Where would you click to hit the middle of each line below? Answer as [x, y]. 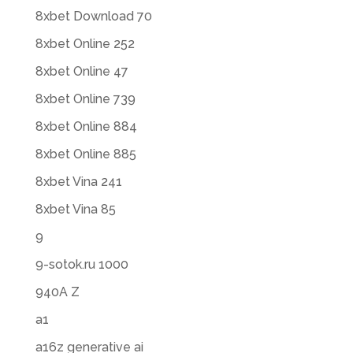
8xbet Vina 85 [75, 209]
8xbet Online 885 [85, 154]
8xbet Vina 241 [78, 182]
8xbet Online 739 [85, 99]
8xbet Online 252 [85, 44]
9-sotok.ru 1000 [82, 264]
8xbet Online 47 [82, 71]
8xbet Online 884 [86, 126]
